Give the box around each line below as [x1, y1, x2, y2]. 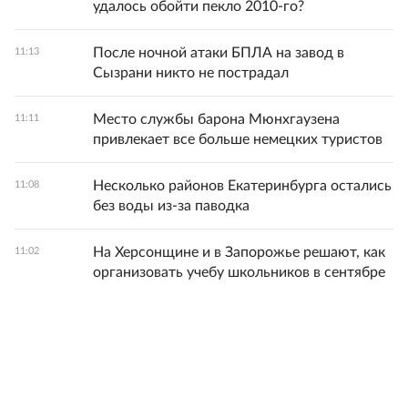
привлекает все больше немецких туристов [93, 131, 382, 147]
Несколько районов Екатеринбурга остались [93, 178, 392, 193]
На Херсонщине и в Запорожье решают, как [93, 244, 385, 260]
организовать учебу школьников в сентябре [93, 264, 385, 280]
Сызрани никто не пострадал [93, 65, 289, 80]
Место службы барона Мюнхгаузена [93, 111, 340, 127]
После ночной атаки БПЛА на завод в [93, 45, 344, 60]
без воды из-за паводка [93, 198, 250, 213]
